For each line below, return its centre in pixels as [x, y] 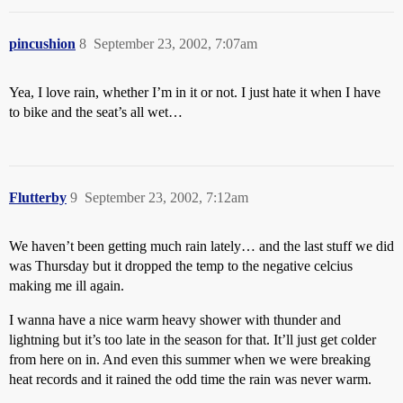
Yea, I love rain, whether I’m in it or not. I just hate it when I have [195, 92]
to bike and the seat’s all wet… [96, 112]
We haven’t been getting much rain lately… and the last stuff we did [201, 246]
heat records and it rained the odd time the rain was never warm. [190, 379]
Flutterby [38, 197]
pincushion [42, 44]
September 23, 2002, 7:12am [166, 197]
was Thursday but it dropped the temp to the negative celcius [181, 266]
